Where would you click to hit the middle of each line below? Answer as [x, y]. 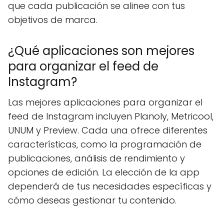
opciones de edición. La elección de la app [104, 172]
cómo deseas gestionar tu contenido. [92, 200]
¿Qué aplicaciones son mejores [101, 51]
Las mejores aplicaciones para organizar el [105, 102]
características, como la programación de [105, 144]
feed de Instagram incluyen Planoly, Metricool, [111, 116]
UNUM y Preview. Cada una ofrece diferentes [108, 130]
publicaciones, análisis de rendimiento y [96, 158]
